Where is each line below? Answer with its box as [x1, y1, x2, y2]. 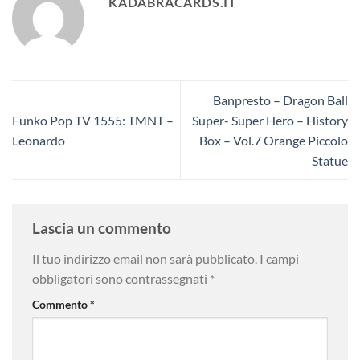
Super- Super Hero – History [192, 112, 348, 128]
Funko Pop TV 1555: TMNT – [12, 112, 174, 128]
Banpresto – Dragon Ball [213, 92, 348, 108]
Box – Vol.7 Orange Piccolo [199, 132, 348, 148]
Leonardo [12, 132, 65, 148]
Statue [312, 152, 348, 168]
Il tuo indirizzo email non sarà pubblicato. [32, 250, 257, 266]
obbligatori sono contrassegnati [32, 270, 210, 286]
